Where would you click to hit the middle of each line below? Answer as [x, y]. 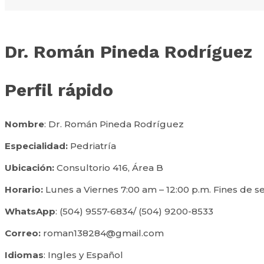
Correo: [24, 233]
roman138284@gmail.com [103, 233]
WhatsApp [30, 211]
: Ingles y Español [83, 255]
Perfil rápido [59, 90]
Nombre [24, 124]
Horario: [25, 189]
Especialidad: [37, 146]
